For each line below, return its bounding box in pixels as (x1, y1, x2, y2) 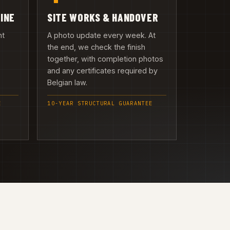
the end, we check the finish (47, 42, 146, 51)
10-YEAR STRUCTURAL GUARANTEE (47, 100, 153, 107)
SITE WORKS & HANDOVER (47, 11, 159, 24)
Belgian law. (47, 78, 88, 87)
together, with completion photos (47, 54, 164, 63)
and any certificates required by (47, 66, 158, 75)
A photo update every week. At (47, 30, 156, 40)
